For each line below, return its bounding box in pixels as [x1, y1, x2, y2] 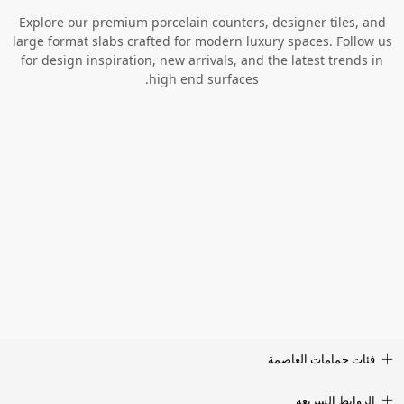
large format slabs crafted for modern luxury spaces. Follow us [12, 32, 392, 50]
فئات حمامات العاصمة [268, 351, 375, 368]
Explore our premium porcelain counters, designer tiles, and [18, 13, 386, 31]
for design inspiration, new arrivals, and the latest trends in [21, 50, 383, 69]
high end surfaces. [149, 69, 259, 87]
